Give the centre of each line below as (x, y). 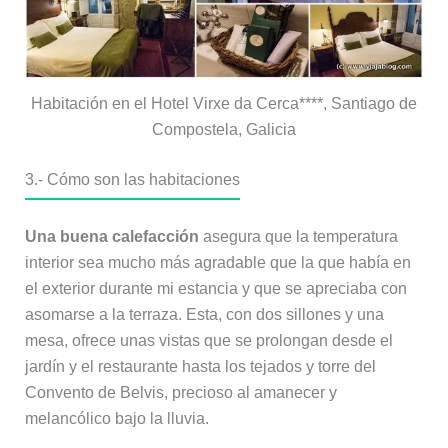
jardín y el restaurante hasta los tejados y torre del (200, 367)
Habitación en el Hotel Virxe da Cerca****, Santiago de (224, 104)
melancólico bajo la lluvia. (116, 419)
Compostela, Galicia (224, 130)
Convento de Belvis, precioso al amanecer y (180, 393)
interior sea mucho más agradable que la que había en (217, 263)
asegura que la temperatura (298, 237)
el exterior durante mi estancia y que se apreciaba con (215, 289)
